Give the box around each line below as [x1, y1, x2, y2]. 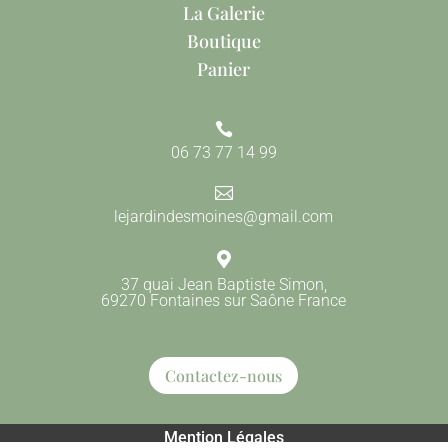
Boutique [186, 28, 261, 53]
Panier [197, 56, 251, 81]
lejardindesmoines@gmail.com [114, 207, 334, 227]
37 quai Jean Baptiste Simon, [120, 275, 327, 295]
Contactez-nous [165, 365, 283, 387]
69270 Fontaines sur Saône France [101, 291, 347, 311]
